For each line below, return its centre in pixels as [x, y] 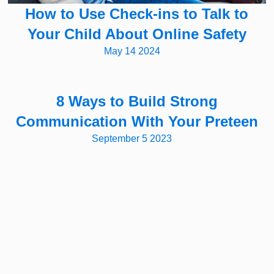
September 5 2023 [132, 139]
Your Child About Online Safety [137, 34]
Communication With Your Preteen [137, 122]
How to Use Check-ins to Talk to [137, 14]
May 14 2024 [132, 51]
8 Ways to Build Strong [137, 102]
